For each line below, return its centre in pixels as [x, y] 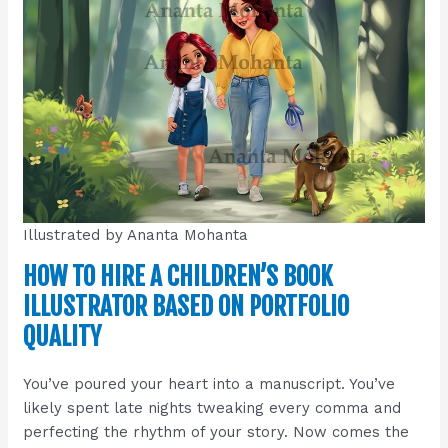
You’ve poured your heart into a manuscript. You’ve [209, 383]
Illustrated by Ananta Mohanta [136, 234]
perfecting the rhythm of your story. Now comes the [216, 431]
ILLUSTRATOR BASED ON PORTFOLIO [186, 306]
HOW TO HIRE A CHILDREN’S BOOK [178, 276]
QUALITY [62, 336]
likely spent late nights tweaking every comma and [212, 407]
